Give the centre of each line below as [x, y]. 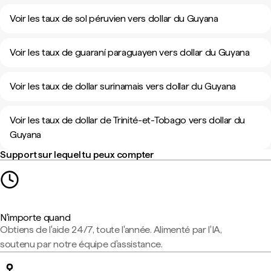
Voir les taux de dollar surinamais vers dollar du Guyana [123, 86]
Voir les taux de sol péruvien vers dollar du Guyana [114, 18]
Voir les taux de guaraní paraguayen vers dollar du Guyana [130, 52]
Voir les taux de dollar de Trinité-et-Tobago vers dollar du [128, 120]
